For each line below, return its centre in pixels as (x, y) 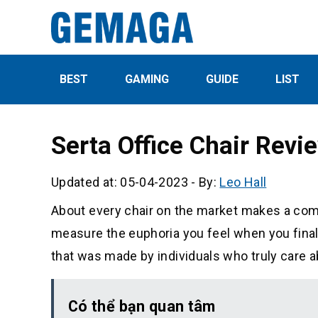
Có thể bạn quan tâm (142, 306)
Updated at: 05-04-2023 (120, 182)
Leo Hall (243, 182)
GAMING (147, 79)
